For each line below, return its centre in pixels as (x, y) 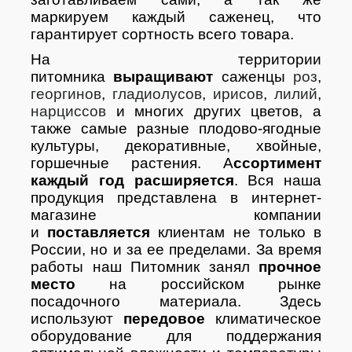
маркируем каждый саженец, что (176, 17)
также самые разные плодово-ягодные (176, 128)
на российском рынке (216, 284)
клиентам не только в (240, 232)
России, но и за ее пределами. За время (176, 249)
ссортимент (277, 163)
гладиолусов (157, 94)
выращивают (167, 77)
